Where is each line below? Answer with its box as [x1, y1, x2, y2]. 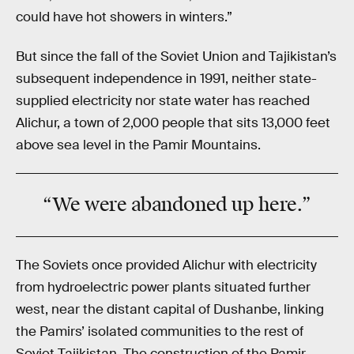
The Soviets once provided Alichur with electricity [16, 257, 317, 274]
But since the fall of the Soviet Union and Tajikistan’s [16, 47, 337, 65]
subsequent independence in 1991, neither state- [16, 70, 317, 87]
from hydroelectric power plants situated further [16, 279, 311, 296]
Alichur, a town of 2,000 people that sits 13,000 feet [16, 114, 330, 131]
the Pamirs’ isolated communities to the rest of [16, 323, 303, 341]
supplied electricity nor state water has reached [16, 92, 310, 109]
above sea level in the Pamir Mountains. [16, 136, 261, 153]
